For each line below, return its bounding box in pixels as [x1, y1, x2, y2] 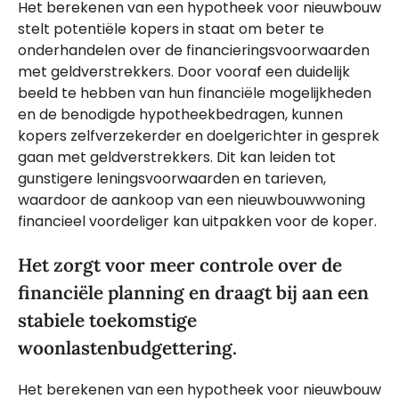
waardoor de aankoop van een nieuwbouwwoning [18, 189, 365, 210]
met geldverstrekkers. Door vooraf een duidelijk [18, 61, 350, 82]
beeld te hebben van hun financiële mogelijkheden [18, 82, 371, 103]
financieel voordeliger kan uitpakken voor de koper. [18, 210, 377, 232]
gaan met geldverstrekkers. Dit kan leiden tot [18, 146, 336, 167]
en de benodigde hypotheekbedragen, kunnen [18, 103, 343, 125]
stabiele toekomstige [18, 307, 197, 332]
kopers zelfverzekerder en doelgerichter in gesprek [18, 125, 379, 146]
